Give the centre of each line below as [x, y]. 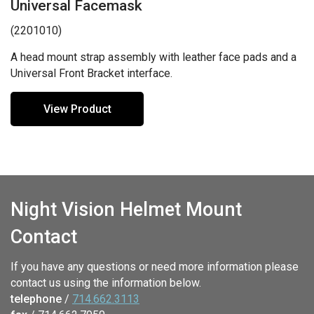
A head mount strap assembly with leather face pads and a [153, 57]
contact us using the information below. [106, 283]
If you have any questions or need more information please [155, 267]
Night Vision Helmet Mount [126, 210]
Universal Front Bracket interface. [91, 74]
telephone [36, 299]
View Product [77, 109]
